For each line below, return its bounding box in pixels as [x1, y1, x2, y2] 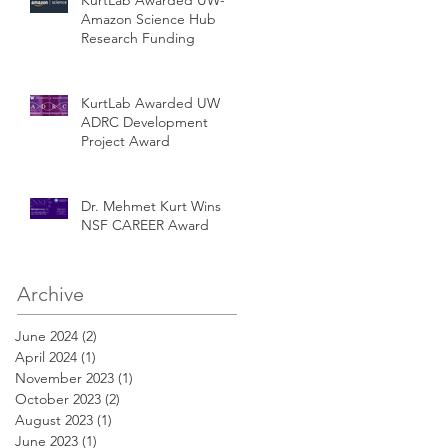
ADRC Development [81, 112, 208, 131]
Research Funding [81, 28, 195, 47]
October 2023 [15, 389, 101, 408]
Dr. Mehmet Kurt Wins [81, 196, 221, 215]
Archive [17, 281, 84, 306]
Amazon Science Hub [81, 9, 216, 28]
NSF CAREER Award [81, 215, 209, 234]
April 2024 [15, 347, 77, 366]
